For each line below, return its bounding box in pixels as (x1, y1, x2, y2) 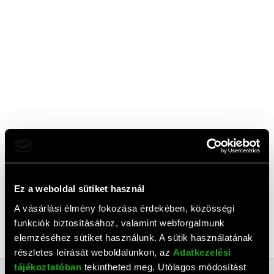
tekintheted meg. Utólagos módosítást (81, 261, 246, 272)
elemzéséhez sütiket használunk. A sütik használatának (14, 232, 253, 243)
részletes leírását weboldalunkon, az (14, 246, 173, 257)
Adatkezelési (172, 246, 231, 257)
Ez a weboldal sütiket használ (14, 183, 145, 194)
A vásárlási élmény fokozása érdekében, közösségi (14, 202, 234, 213)
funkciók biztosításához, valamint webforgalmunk (14, 217, 225, 228)
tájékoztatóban (14, 261, 81, 272)
